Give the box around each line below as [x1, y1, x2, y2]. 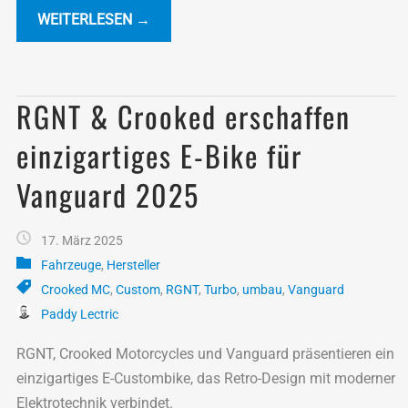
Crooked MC [41, 281, 110, 297]
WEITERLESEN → [37, 10, 150, 28]
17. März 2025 [41, 232, 123, 248]
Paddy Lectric [41, 306, 118, 321]
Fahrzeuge [41, 257, 101, 272]
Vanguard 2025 [16, 172, 199, 216]
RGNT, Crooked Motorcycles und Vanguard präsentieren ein [16, 344, 394, 362]
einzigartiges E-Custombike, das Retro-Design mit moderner [16, 369, 395, 387]
